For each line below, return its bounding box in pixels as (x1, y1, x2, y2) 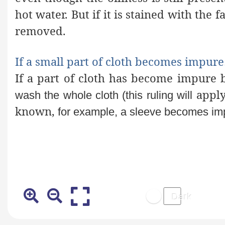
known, (15, 103, 58, 119)
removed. (15, 23, 66, 38)
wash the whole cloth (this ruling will (15, 88, 193, 101)
